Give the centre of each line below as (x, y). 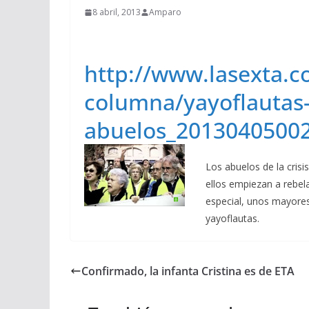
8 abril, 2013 (117, 12)
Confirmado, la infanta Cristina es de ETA (188, 271)
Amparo (165, 12)
